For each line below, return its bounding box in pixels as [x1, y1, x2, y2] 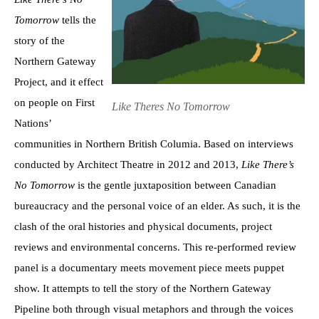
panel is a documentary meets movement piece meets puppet [14, 261, 284, 273]
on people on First [14, 96, 95, 108]
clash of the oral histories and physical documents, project [14, 220, 272, 232]
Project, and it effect [14, 75, 103, 88]
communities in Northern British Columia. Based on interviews [14, 137, 293, 150]
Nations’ [14, 117, 51, 129]
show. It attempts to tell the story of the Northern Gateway [14, 282, 271, 294]
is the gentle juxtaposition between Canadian [78, 179, 276, 191]
